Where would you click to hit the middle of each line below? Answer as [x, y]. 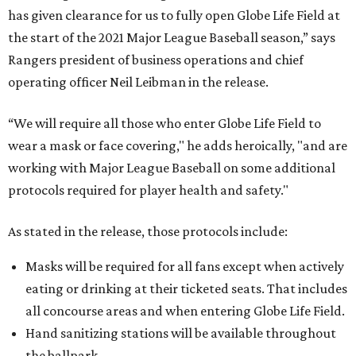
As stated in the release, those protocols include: [148, 231]
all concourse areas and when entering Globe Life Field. [185, 311]
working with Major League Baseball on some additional [172, 168]
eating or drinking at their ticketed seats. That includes [186, 288]
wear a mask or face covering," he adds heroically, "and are [178, 145]
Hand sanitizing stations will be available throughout [181, 333]
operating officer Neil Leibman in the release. [138, 82]
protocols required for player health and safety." [148, 190]
